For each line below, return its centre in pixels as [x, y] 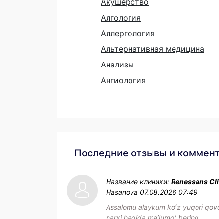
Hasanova [122, 192]
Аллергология [128, 33]
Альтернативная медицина [153, 49]
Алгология [121, 17]
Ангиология [123, 80]
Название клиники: [139, 181]
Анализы [117, 64]
